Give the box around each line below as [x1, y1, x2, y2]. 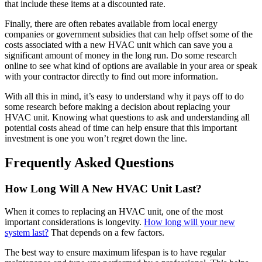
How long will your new [144, 217, 235, 227]
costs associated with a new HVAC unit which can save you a [5, 39, 233, 50]
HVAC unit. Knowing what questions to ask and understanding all [5, 112, 250, 122]
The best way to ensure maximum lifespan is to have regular [5, 247, 226, 258]
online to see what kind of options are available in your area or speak [5, 60, 257, 71]
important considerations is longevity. [5, 217, 144, 227]
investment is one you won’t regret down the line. [5, 133, 187, 143]
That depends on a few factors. [49, 227, 164, 238]
